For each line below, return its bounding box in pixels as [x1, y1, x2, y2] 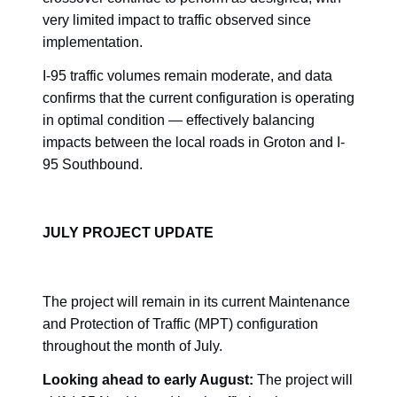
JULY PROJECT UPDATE [43, 225, 214, 241]
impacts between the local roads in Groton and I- [43, 135, 345, 151]
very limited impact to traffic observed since [43, 12, 311, 27]
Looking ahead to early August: [43, 372, 253, 388]
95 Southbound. [43, 157, 143, 173]
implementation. [43, 34, 143, 50]
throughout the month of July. [43, 338, 222, 354]
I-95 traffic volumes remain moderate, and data [43, 68, 332, 84]
